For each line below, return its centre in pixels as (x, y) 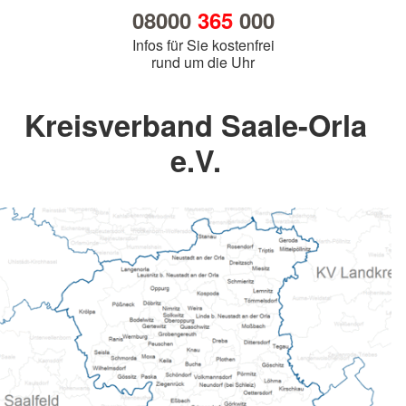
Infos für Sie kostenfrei (203, 45)
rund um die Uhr (203, 63)
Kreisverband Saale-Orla (196, 125)
